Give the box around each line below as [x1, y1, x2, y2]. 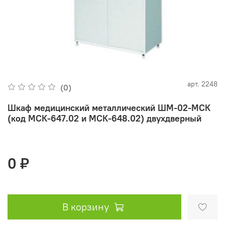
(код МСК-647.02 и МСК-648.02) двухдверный [8, 112, 201, 124]
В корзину [62, 200, 109, 213]
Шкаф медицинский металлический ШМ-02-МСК [8, 101, 210, 114]
